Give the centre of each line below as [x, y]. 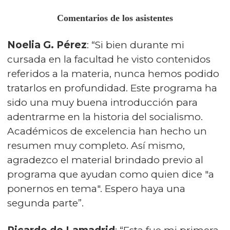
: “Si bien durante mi [136, 45]
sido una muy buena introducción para [102, 102]
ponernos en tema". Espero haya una [96, 188]
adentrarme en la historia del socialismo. [105, 117]
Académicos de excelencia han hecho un [107, 131]
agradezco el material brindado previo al [105, 160]
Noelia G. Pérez [47, 45]
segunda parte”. [45, 203]
